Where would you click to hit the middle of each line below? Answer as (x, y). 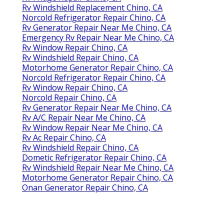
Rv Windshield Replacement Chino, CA (92, 8)
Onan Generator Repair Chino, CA (85, 188)
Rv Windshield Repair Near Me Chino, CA (98, 168)
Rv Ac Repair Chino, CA (64, 138)
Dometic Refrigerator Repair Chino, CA (94, 158)
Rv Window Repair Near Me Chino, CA (92, 128)
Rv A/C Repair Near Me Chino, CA (84, 118)
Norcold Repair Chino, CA (69, 98)
